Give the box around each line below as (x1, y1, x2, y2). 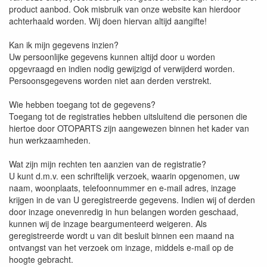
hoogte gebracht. (9, 253, 73, 265)
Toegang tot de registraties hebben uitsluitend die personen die (9, 110, 247, 122)
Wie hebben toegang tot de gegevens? (9, 98, 156, 110)
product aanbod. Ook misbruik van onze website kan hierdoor (9, 2, 241, 15)
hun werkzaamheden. (9, 133, 91, 146)
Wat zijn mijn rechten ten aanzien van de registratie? (9, 157, 206, 170)
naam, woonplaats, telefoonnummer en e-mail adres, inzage (9, 181, 236, 194)
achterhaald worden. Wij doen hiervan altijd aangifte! (9, 14, 207, 27)
